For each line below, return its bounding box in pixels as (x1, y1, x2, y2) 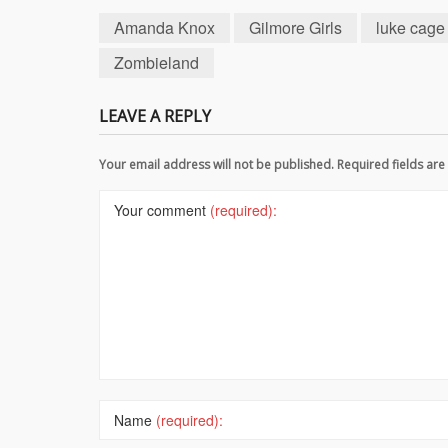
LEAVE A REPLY (99, 104, 211, 127)
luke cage (376, 15, 445, 39)
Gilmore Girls (249, 15, 342, 39)
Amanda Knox (114, 15, 215, 39)
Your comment (114, 199, 210, 220)
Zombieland (114, 50, 199, 74)
